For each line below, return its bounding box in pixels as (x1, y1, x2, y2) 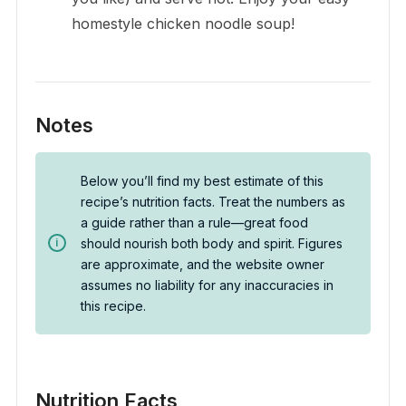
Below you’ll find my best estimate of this (80, 172, 324, 188)
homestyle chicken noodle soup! (71, 14, 295, 33)
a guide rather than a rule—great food (80, 214, 308, 230)
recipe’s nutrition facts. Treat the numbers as (80, 193, 345, 209)
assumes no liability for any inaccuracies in (80, 276, 333, 293)
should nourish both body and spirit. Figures (80, 235, 343, 251)
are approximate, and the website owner (80, 256, 324, 272)
